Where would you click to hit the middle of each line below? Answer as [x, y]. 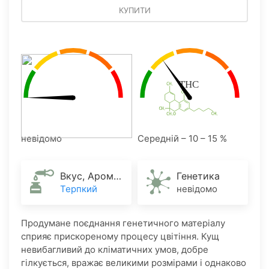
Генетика [198, 176]
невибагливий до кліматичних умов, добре [115, 249]
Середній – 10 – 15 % [182, 138]
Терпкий [79, 189]
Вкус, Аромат [117, 176]
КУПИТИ [134, 10]
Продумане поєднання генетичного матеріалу [123, 223]
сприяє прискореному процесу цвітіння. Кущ [120, 236]
